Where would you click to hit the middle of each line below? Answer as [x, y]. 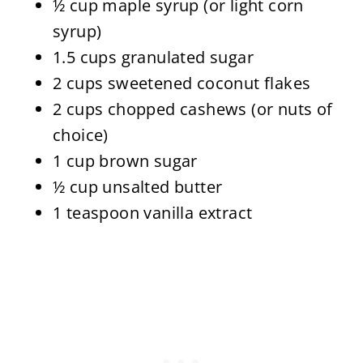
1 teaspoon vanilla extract [152, 213]
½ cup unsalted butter [137, 187]
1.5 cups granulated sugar [153, 58]
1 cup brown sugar [125, 161]
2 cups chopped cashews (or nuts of [192, 109]
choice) [80, 135]
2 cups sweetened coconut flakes [181, 83]
